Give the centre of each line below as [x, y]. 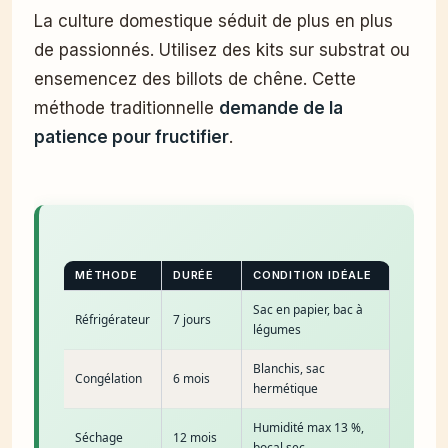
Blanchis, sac [289, 369]
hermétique [285, 389]
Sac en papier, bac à [308, 310]
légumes [277, 330]
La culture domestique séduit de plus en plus [213, 21]
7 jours [192, 320]
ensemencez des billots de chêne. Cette [195, 79]
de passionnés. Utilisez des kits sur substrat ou [222, 50]
